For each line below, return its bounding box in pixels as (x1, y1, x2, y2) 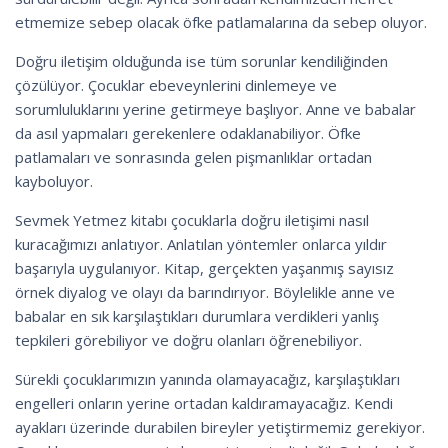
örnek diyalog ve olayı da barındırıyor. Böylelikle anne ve (15, 281, 395, 302)
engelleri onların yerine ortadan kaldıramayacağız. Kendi (15, 392, 393, 413)
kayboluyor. (15, 170, 93, 191)
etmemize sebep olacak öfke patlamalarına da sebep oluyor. (15, 11, 427, 32)
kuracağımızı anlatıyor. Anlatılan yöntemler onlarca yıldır (15, 233, 387, 254)
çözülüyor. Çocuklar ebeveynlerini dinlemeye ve (15, 74, 337, 95)
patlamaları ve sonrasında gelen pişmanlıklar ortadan (15, 146, 372, 167)
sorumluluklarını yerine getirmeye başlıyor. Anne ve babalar (15, 98, 416, 119)
